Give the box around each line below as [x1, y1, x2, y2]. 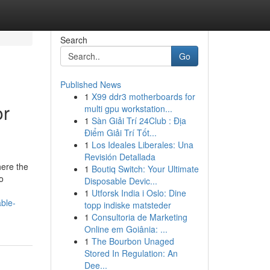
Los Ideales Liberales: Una [91, 139, 193, 151]
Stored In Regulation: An [84, 247, 178, 259]
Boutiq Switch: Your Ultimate [91, 163, 199, 175]
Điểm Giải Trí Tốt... [84, 127, 157, 139]
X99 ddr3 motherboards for [91, 90, 195, 102]
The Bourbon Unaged [91, 235, 174, 247]
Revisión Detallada [84, 151, 155, 163]
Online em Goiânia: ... [84, 223, 168, 235]
